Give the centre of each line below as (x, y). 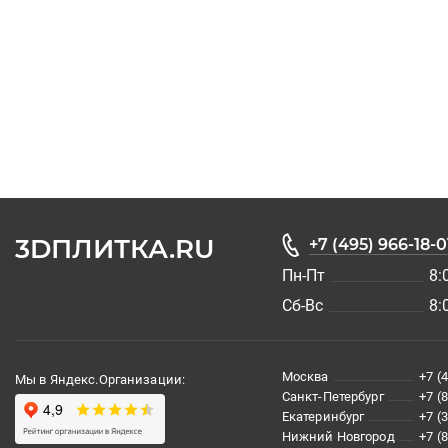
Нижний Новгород (338, 437)
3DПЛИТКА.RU (115, 249)
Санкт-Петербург (332, 397)
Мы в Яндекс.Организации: (100, 380)
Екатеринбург (323, 417)
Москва (305, 377)
